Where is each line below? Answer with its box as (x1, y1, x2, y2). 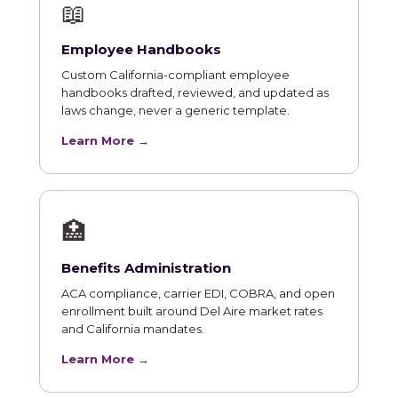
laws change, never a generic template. (61, 103, 290, 118)
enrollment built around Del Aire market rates (61, 304, 322, 319)
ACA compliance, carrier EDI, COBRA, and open (61, 286, 335, 301)
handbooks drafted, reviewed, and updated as (61, 85, 329, 100)
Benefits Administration (61, 259, 231, 277)
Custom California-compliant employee (61, 68, 290, 83)
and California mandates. (61, 322, 204, 337)
